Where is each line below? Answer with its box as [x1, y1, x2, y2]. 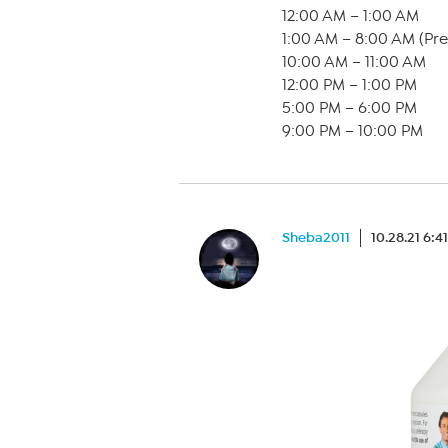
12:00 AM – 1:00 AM [282, 7, 419, 25]
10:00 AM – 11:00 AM [282, 53, 426, 71]
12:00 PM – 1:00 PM [282, 76, 417, 94]
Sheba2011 [282, 229, 350, 246]
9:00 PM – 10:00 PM [282, 122, 423, 140]
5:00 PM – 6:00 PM [282, 99, 417, 117]
